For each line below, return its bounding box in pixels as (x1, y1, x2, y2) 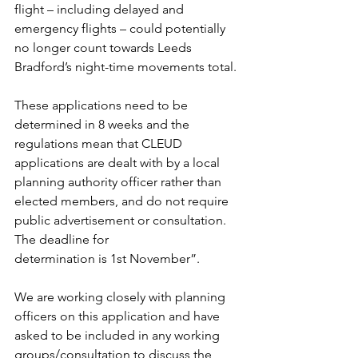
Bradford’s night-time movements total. (14, 59, 237, 75)
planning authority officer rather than (14, 174, 225, 190)
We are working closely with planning (14, 289, 229, 305)
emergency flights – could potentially (14, 21, 229, 37)
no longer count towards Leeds (14, 40, 195, 56)
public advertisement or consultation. (14, 213, 229, 229)
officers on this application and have (14, 308, 223, 324)
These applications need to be (14, 97, 191, 113)
